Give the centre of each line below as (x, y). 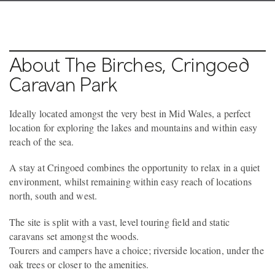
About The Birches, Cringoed (130, 65)
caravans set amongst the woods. (74, 236)
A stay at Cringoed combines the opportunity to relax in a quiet (135, 168)
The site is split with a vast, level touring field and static (120, 222)
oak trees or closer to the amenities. (79, 264)
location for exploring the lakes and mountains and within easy (134, 128)
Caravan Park (64, 84)
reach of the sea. (42, 142)
